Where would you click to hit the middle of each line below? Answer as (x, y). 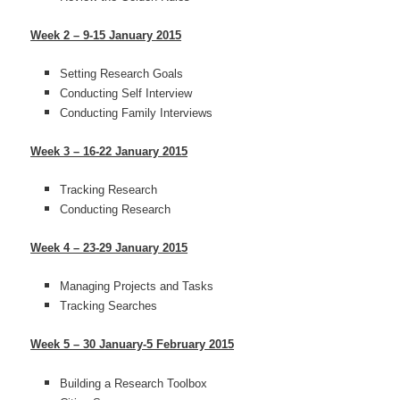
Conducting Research (115, 210)
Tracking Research (108, 190)
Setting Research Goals (121, 73)
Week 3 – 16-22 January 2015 (109, 151)
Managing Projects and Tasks (136, 287)
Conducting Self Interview (125, 93)
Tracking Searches (108, 306)
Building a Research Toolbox (133, 383)
